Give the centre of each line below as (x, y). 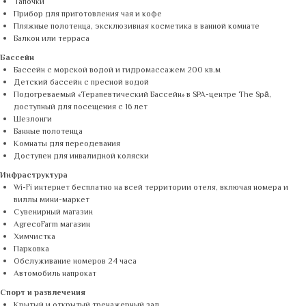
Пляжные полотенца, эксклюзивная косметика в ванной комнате (137, 27)
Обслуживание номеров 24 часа (75, 262)
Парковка (31, 250)
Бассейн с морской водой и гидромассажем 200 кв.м (117, 71)
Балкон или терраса (52, 39)
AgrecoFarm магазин (52, 225)
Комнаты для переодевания (67, 144)
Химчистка (34, 237)
